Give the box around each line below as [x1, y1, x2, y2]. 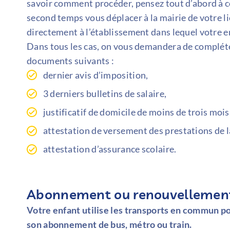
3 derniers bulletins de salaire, [43, 87, 167, 99]
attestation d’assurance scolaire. [43, 143, 177, 155]
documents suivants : [27, 54, 114, 66]
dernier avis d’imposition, [43, 69, 148, 81]
